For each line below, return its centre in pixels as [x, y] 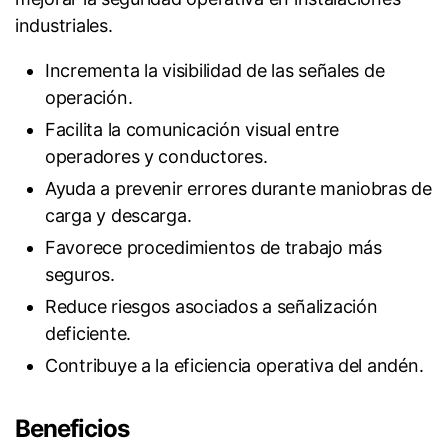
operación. [89, 98]
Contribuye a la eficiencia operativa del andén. [234, 366]
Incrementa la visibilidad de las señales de [215, 71]
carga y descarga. [118, 216]
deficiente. [88, 334]
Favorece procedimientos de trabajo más [213, 248]
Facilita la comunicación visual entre [192, 130]
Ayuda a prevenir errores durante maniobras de [238, 189]
